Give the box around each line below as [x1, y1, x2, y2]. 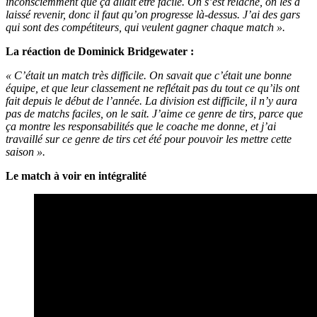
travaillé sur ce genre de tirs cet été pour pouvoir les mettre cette [6, 132, 292, 145]
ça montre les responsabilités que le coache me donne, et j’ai [6, 120, 276, 132]
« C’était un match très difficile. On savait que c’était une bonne [6, 69, 292, 81]
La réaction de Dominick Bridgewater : [6, 45, 194, 57]
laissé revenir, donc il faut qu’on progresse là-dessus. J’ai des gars [6, 8, 300, 21]
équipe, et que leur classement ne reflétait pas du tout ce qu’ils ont [6, 81, 299, 94]
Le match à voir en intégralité [6, 169, 146, 182]
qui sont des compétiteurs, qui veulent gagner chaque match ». [6, 21, 285, 33]
